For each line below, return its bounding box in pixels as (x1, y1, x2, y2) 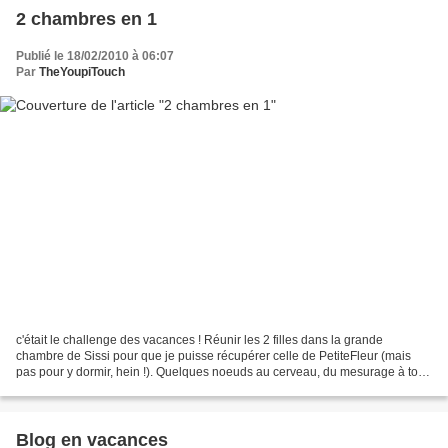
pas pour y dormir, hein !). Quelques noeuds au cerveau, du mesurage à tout (16, 364, 428, 379)
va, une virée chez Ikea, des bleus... (16, 380, 209, 395)
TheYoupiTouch (39, 65, 125, 80)
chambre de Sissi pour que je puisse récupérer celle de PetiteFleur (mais (16, 348, 411, 363)
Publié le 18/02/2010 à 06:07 (16, 49, 174, 64)
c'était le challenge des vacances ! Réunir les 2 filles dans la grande (16, 332, 383, 347)
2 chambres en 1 (16, 9, 157, 30)
